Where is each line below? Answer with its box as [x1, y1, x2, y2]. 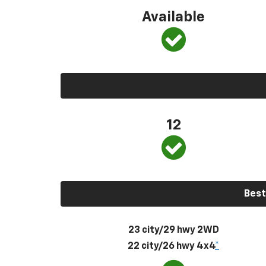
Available [142, 9, 205, 24]
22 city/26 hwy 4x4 [128, 241, 215, 251]
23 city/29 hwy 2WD [128, 225, 219, 235]
